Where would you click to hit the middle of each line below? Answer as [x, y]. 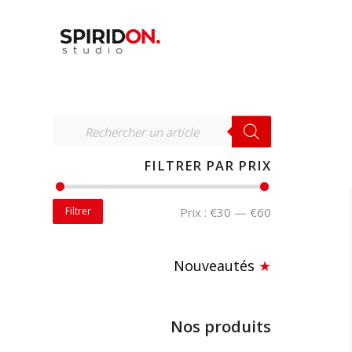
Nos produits [220, 327]
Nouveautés [214, 265]
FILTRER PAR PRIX [207, 165]
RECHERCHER [225, 141]
